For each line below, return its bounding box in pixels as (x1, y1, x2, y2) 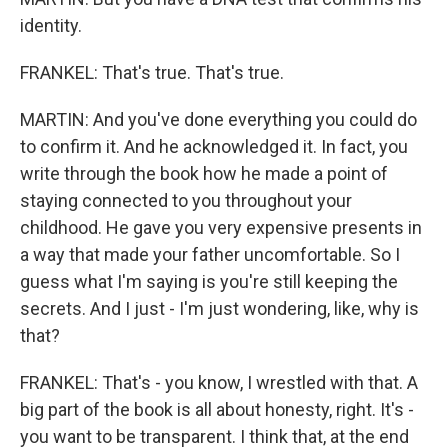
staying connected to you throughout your (20, 190, 352, 212)
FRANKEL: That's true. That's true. (20, 62, 284, 84)
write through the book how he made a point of (20, 163, 388, 185)
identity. (20, 15, 82, 37)
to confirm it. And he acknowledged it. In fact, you (20, 136, 408, 158)
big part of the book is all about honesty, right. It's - (20, 399, 414, 421)
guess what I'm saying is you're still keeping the (20, 271, 398, 293)
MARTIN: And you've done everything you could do (20, 109, 417, 131)
